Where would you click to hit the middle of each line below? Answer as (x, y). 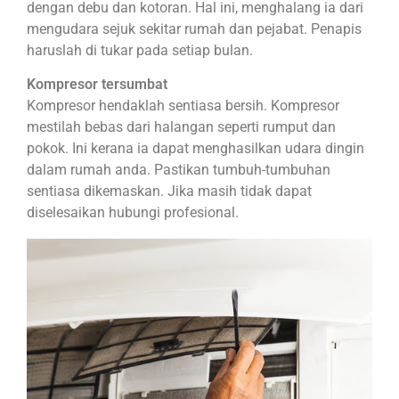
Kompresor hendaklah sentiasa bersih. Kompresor (183, 106)
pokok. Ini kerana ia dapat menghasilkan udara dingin (195, 149)
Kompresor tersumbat (97, 85)
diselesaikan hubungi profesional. (133, 213)
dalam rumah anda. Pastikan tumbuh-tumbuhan (179, 170)
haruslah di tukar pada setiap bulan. (140, 50)
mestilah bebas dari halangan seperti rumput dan (181, 127)
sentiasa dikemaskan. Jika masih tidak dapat (169, 191)
